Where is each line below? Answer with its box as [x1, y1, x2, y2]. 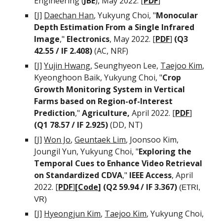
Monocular [156, 10, 198, 21]
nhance [111, 158, 142, 169]
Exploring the [139, 146, 192, 157]
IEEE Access [129, 170, 172, 181]
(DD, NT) [110, 119, 143, 130]
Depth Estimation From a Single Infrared [34, 22, 195, 33]
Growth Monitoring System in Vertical [34, 84, 185, 95]
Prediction [34, 108, 75, 118]
